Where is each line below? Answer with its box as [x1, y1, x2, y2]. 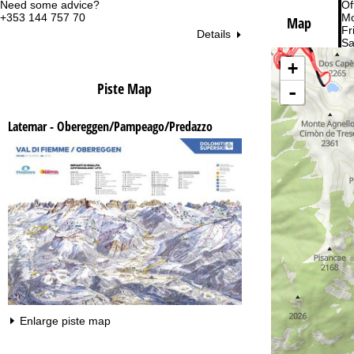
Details [196, 28, 231, 41]
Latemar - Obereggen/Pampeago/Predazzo [8, 118, 213, 136]
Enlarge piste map [20, 314, 111, 328]
